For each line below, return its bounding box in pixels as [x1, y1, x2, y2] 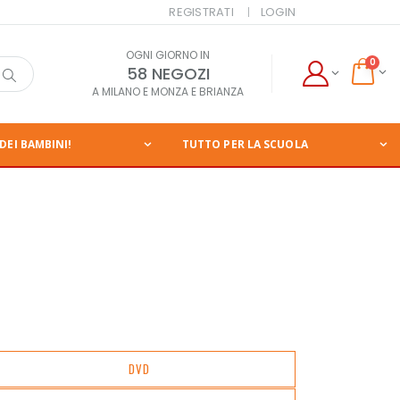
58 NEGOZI [126, 62, 210, 86]
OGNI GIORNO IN [126, 47, 210, 63]
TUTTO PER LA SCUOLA [181, 137, 308, 153]
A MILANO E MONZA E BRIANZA [92, 84, 244, 100]
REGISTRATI [169, 4, 234, 21]
